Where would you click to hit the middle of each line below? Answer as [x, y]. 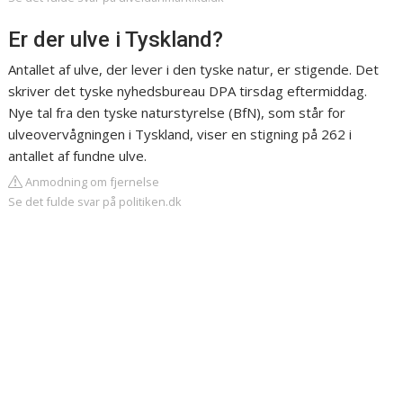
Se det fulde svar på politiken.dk [95, 202]
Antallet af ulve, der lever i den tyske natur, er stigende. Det [194, 70]
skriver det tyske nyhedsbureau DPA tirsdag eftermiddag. [188, 91]
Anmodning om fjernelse [91, 182]
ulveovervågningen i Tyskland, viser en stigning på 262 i [180, 134]
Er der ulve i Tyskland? [116, 40]
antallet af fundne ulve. [78, 156]
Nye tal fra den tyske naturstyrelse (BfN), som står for [177, 113]
